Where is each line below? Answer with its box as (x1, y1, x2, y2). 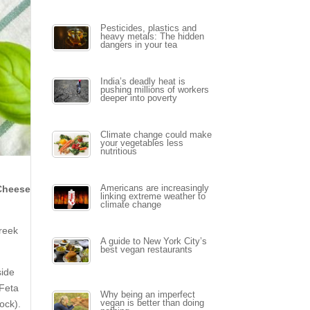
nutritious (100, 147, 137, 156)
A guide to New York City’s (100, 237, 207, 246)
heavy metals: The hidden (100, 32, 204, 42)
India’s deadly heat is (100, 77, 185, 86)
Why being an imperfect (100, 290, 195, 300)
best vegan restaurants (100, 245, 192, 255)
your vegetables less (100, 138, 183, 148)
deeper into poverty (100, 93, 177, 103)
